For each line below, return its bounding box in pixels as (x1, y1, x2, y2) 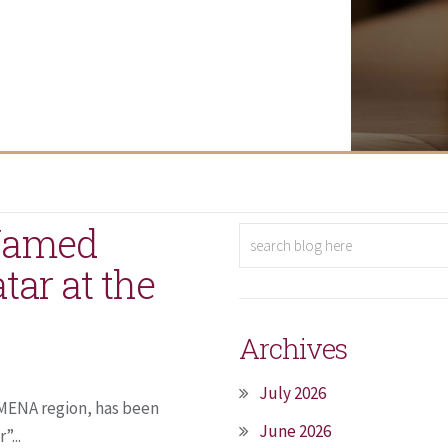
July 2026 (259, 382, 326, 404)
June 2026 (259, 420, 331, 442)
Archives (239, 330, 347, 367)
